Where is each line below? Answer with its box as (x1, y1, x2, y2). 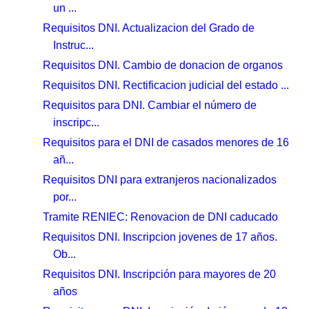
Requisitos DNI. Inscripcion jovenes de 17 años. (43, 230, 278, 243)
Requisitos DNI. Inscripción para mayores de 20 (43, 268, 277, 280)
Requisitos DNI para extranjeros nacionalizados (43, 173, 277, 186)
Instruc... (53, 39, 94, 51)
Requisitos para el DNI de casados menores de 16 (43, 136, 290, 148)
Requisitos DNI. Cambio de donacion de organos (43, 59, 283, 71)
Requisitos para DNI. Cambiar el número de (43, 99, 257, 111)
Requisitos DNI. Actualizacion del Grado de (43, 21, 255, 34)
